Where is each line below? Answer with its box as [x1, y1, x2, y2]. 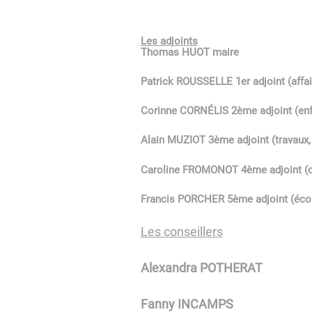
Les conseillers [140, 224, 223, 239]
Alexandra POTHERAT [140, 260, 263, 275]
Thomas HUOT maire [140, 46, 239, 59]
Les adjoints [140, 35, 198, 48]
